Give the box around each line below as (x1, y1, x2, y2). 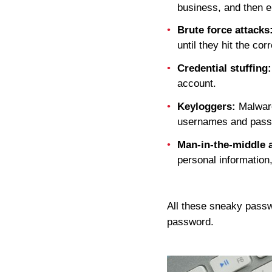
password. (167, 216, 214, 228)
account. (177, 78, 216, 89)
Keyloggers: (177, 100, 236, 112)
